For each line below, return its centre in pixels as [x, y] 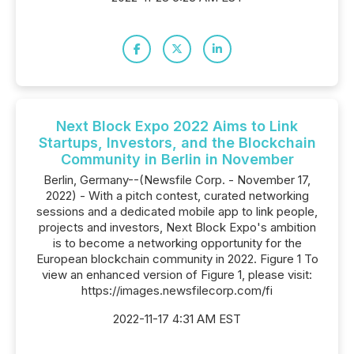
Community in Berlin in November [177, 159]
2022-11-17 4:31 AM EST [177, 319]
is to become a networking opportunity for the [177, 243]
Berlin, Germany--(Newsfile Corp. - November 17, [177, 180]
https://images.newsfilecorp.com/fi [177, 290]
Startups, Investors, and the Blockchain [177, 143]
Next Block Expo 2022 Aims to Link [177, 126]
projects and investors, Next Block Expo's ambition [177, 227]
